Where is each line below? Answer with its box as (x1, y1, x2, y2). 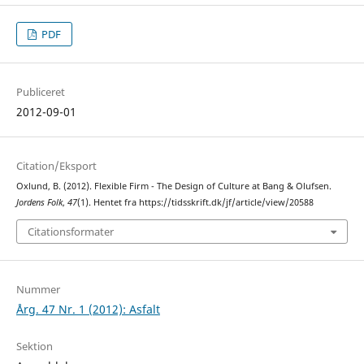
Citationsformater (27, 223, 114, 239)
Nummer (15, 281, 60, 297)
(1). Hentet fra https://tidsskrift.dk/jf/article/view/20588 (76, 197, 314, 209)
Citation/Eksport (15, 158, 97, 174)
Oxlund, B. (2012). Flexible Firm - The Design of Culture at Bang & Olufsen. (15, 180, 331, 193)
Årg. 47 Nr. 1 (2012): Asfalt (15, 301, 160, 317)
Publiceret (15, 84, 65, 100)
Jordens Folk (15, 197, 63, 209)
